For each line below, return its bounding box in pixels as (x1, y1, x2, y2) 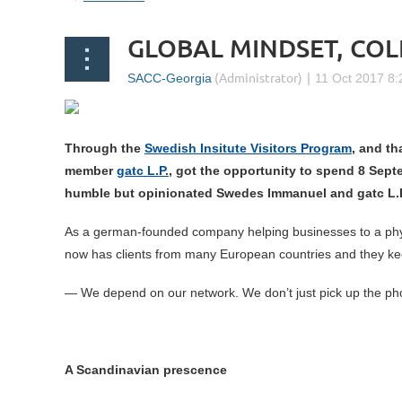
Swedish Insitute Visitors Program (144, 141, 352, 156)
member (65, 163, 117, 179)
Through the (65, 141, 144, 156)
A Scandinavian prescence (65, 363, 231, 378)
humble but (65, 186, 138, 201)
